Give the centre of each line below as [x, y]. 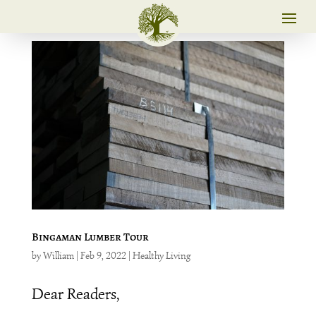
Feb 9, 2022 [103, 255]
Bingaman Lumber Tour [90, 237]
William [58, 255]
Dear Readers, [75, 293]
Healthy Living [162, 255]
